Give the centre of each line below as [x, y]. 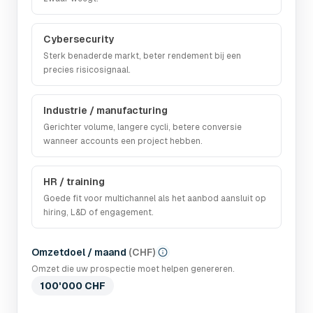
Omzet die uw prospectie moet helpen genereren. [133, 269]
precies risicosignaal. [87, 70]
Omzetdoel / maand [79, 252]
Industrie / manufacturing [105, 110]
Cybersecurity [79, 39]
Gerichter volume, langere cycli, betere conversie [143, 127]
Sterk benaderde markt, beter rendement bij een [142, 56]
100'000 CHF [73, 286]
